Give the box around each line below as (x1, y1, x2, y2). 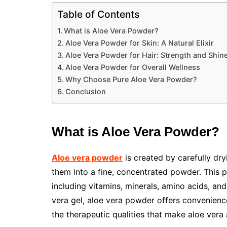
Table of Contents (57, 8, 139, 21)
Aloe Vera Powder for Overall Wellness (65, 63, 200, 71)
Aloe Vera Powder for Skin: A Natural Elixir (65, 39, 214, 47)
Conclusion (65, 87, 106, 96)
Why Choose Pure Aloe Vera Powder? (65, 75, 197, 84)
